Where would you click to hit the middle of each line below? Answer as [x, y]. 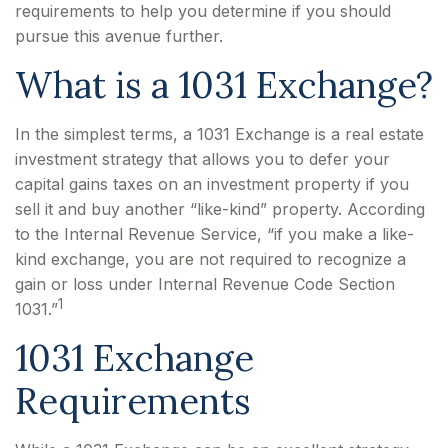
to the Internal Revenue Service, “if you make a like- [214, 234]
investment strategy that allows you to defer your [202, 159]
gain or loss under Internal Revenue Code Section [205, 284]
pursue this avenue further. [119, 36]
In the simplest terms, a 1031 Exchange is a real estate [219, 134]
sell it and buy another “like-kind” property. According [220, 209]
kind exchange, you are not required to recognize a [210, 259]
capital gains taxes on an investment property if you [212, 184]
